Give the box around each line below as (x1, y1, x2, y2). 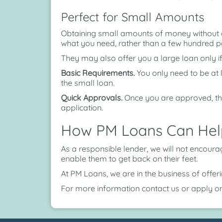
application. (61, 103, 103, 113)
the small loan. (61, 78, 114, 88)
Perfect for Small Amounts (61, 9, 204, 25)
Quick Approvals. (61, 93, 122, 103)
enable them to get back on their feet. (61, 154, 198, 164)
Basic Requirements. (61, 68, 135, 78)
